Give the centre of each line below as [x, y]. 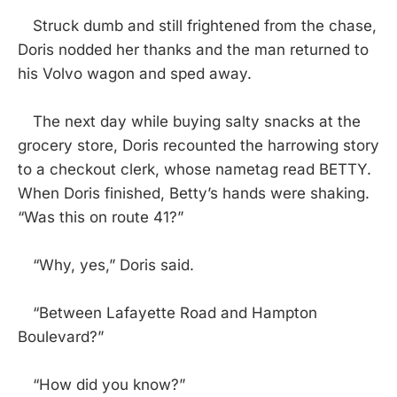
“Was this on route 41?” [101, 218]
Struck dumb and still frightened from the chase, [197, 26]
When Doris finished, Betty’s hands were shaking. [194, 194]
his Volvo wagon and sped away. [135, 74]
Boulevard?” [61, 337]
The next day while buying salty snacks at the [189, 122]
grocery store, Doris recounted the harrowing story [198, 146]
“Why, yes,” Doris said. [106, 265]
